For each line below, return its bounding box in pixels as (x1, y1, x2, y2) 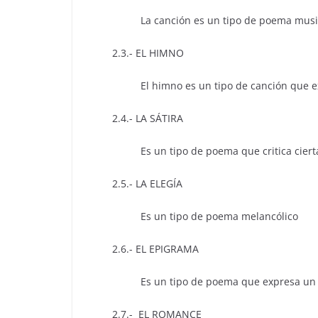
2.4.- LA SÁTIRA (87, 111, 183, 126)
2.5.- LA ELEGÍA (87, 177, 182, 191)
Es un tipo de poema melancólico (87, 209, 298, 224)
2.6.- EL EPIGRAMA (87, 242, 199, 256)
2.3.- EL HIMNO (87, 46, 184, 60)
